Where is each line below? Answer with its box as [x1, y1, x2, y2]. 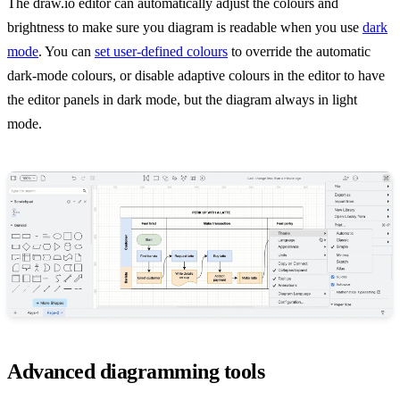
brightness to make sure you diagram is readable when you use [7, 20, 362, 35]
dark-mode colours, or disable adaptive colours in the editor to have [7, 68, 385, 83]
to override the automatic [228, 44, 371, 59]
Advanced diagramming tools [7, 359, 265, 383]
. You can [38, 44, 95, 59]
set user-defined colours [95, 44, 228, 59]
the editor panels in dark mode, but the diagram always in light [7, 92, 357, 107]
